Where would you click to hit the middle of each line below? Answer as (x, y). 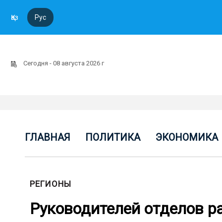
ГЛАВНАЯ (48, 137)
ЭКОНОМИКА (187, 137)
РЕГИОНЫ (51, 184)
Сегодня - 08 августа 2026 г (64, 63)
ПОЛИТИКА (113, 137)
